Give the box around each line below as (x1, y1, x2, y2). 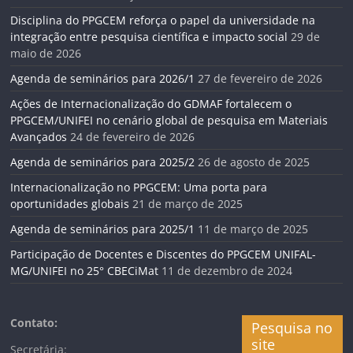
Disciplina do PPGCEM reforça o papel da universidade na (10, 13, 316, 28)
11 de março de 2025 (198, 221, 309, 236)
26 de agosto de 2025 (198, 154, 310, 169)
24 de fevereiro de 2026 (70, 129, 195, 144)
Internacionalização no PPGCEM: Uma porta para (10, 180, 268, 195)
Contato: (10, 315, 58, 330)
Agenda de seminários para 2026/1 (10, 71, 195, 86)
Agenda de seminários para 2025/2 (10, 154, 195, 169)
